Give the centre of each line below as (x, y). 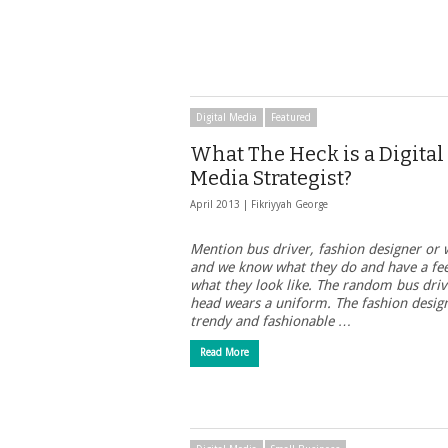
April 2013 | (220, 204)
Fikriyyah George (289, 204)
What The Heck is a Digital (317, 154)
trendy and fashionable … (271, 321)
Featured (291, 117)
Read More (224, 352)
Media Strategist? (271, 178)
